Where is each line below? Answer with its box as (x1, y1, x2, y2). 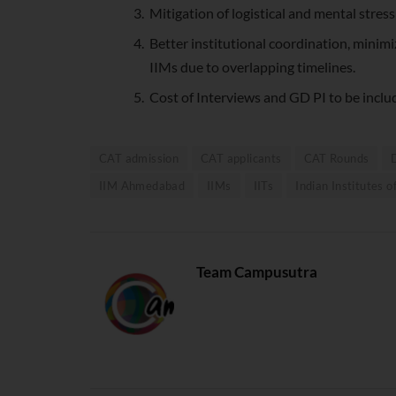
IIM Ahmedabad (99, 179, 186, 194)
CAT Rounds (303, 151, 369, 166)
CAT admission (99, 151, 179, 166)
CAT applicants (201, 151, 282, 166)
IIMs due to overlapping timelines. (149, 58, 356, 76)
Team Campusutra (196, 263, 317, 282)
